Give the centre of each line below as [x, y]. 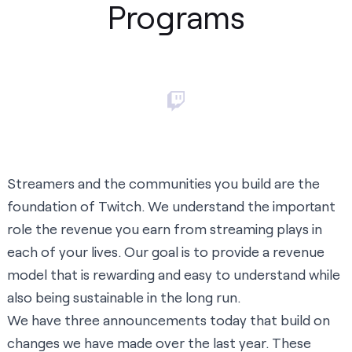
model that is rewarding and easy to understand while [174, 275]
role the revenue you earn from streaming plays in [165, 229]
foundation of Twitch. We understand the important [171, 206]
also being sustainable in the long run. [124, 297]
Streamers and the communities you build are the [163, 183]
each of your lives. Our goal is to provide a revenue [166, 252]
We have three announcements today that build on [169, 320]
